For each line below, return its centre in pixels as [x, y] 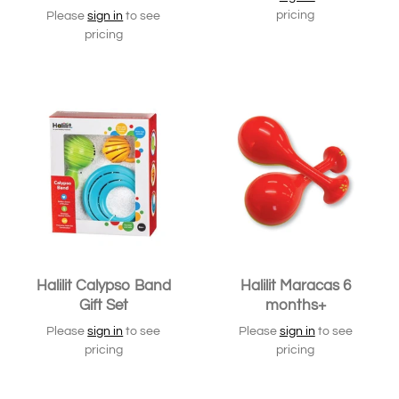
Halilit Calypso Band [103, 285]
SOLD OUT [153, 104]
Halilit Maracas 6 [295, 285]
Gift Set [103, 305]
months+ [295, 305]
